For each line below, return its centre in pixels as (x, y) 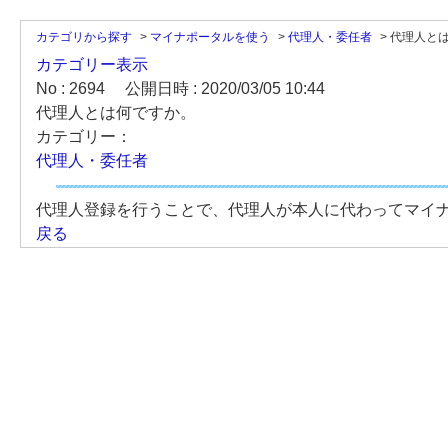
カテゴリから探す (84, 37)
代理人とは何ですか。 (116, 112)
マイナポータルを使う (210, 37)
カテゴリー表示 (92, 64)
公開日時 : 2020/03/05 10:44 (225, 88)
